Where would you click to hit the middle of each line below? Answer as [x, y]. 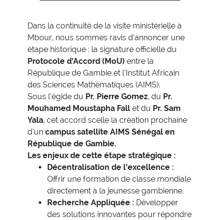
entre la [139, 61]
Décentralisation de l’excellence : [110, 167]
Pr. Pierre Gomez [117, 97]
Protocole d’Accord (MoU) [76, 61]
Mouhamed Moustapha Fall [79, 109]
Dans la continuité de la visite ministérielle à [105, 26]
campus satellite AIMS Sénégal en [110, 132]
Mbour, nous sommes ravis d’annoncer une [106, 38]
